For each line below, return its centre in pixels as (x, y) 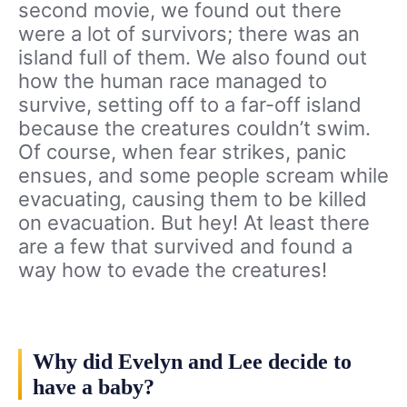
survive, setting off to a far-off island (190, 105)
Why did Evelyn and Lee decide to (192, 362)
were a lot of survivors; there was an (189, 34)
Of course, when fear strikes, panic (182, 152)
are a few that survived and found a (185, 247)
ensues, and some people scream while (203, 176)
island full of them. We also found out (193, 58)
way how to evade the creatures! (173, 270)
